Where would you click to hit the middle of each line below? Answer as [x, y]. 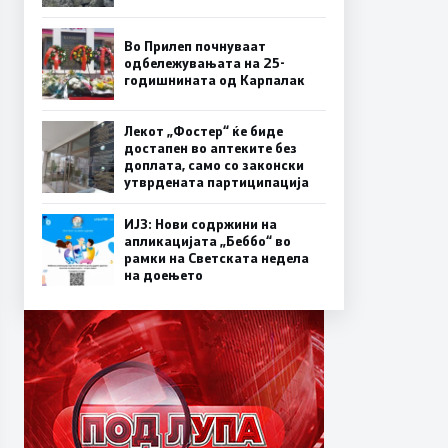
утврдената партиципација [216, 181]
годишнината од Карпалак [214, 80]
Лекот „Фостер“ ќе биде [203, 130]
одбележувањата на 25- [204, 63]
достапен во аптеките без [210, 147]
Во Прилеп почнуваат [195, 46]
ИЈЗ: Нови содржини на [200, 223]
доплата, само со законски [214, 164]
